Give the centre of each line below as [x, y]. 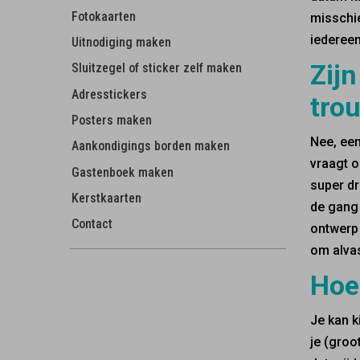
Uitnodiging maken [121, 43]
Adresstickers [109, 94]
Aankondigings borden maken [151, 146]
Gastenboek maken [123, 172]
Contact [92, 224]
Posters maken [112, 121]
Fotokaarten [104, 16]
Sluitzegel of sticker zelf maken [157, 68]
